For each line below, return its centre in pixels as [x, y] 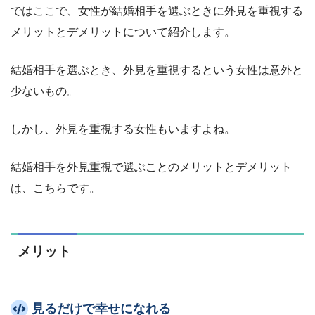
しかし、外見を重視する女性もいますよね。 [123, 129]
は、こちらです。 [56, 188]
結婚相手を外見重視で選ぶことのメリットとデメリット [151, 167]
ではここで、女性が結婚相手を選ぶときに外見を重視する [157, 11]
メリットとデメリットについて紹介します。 [123, 32]
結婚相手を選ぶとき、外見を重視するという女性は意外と [157, 70]
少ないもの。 [44, 91]
